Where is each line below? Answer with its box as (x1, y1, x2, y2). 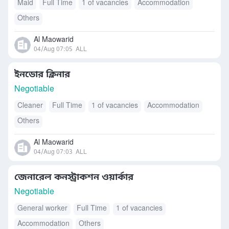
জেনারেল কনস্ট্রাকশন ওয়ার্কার (14, 171, 133, 184)
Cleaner (17, 101, 43, 111)
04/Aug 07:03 (34, 148, 73, 156)
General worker (17, 204, 67, 214)
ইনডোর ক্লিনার (14, 68, 70, 81)
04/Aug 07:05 (34, 45, 73, 54)
